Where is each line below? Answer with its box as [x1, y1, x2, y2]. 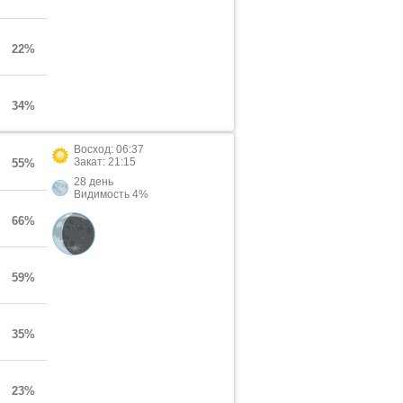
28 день [74, 175, 113, 188]
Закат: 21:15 [74, 156, 136, 168]
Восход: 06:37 [74, 143, 144, 156]
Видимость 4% [74, 188, 148, 201]
